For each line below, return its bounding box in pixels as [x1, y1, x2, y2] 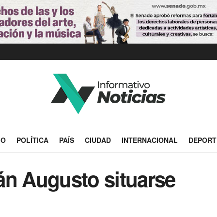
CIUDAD [84, 135, 111, 145]
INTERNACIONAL [121, 135, 178, 145]
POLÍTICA [16, 135, 48, 145]
